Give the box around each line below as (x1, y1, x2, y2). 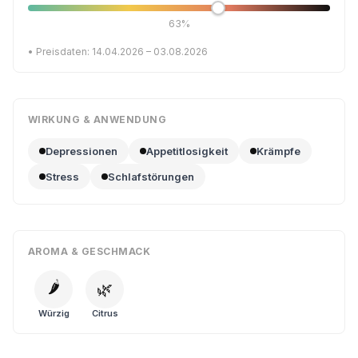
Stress (46, 170, 79, 183)
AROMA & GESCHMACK (28, 245, 151, 257)
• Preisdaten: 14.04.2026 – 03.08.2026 (28, 46, 208, 58)
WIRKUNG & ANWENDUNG (28, 113, 167, 125)
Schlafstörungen (108, 170, 194, 183)
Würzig (38, 308, 70, 319)
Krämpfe (257, 145, 300, 157)
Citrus (91, 308, 118, 319)
